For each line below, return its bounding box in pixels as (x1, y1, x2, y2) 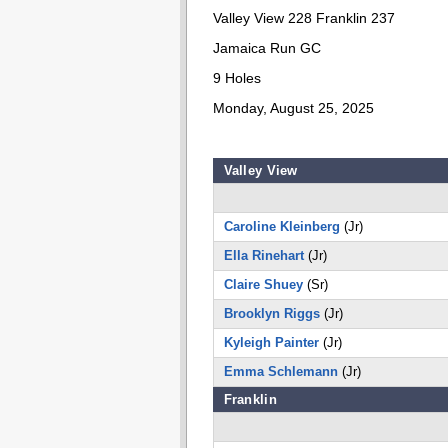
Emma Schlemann (223, 364, 338, 379)
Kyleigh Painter (223, 335, 319, 350)
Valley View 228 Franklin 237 (212, 10, 395, 26)
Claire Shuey (223, 277, 303, 292)
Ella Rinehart (223, 248, 304, 263)
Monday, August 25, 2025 (212, 100, 374, 116)
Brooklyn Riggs (223, 306, 320, 321)
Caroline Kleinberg (223, 219, 340, 234)
